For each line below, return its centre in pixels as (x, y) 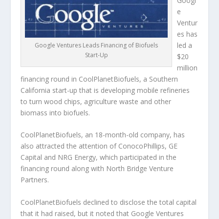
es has (187, 34)
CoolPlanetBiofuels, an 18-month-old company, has (103, 135)
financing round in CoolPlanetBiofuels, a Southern (99, 79)
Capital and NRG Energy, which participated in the (99, 157)
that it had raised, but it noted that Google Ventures (102, 213)
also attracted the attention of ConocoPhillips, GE (99, 146)
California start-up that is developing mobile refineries (105, 90)
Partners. (35, 180)
